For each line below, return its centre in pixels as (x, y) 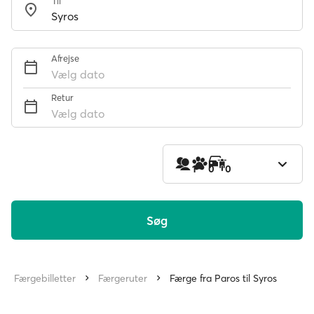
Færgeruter (123, 278)
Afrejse (65, 58)
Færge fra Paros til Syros (223, 278)
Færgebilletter (45, 278)
